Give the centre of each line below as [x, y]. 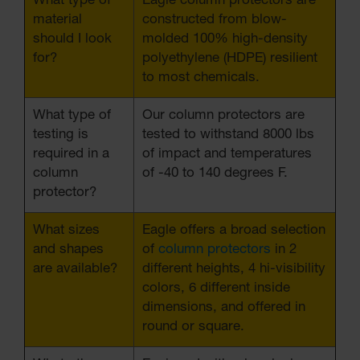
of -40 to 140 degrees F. [215, 174]
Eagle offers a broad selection [234, 231]
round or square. [193, 327]
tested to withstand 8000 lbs [228, 135]
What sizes [66, 231]
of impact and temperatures [227, 154]
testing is [61, 135]
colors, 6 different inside [216, 288]
